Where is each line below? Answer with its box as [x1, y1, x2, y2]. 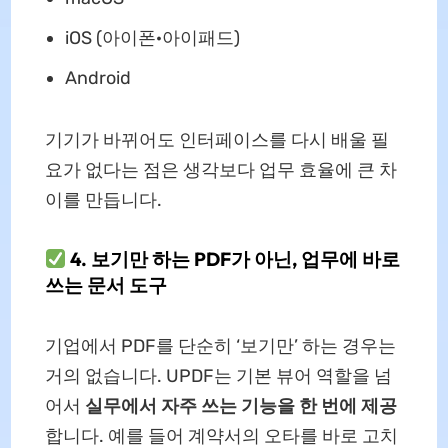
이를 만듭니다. [44, 189, 162, 212]
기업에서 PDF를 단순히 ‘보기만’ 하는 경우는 [44, 335, 396, 358]
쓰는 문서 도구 [44, 273, 167, 298]
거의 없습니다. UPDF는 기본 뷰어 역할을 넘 [44, 365, 392, 388]
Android [64, 67, 131, 90]
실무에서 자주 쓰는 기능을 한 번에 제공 [84, 395, 397, 418]
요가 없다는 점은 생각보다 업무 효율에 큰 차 [44, 159, 397, 182]
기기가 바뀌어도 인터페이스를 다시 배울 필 [44, 129, 389, 152]
